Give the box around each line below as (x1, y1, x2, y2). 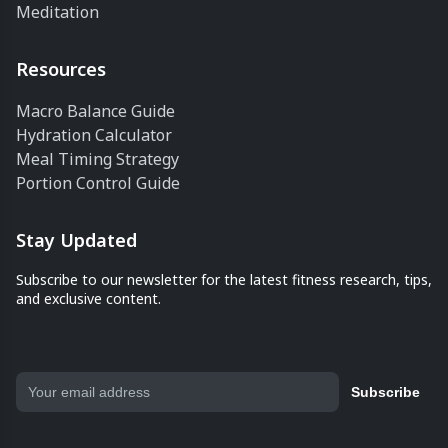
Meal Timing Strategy (16, 147, 179, 170)
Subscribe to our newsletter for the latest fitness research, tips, (16, 269, 432, 289)
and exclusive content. (16, 288, 161, 308)
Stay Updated (16, 227, 137, 252)
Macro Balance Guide (16, 99, 175, 122)
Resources (16, 56, 106, 81)
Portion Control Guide (16, 171, 180, 194)
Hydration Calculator (16, 123, 172, 146)
